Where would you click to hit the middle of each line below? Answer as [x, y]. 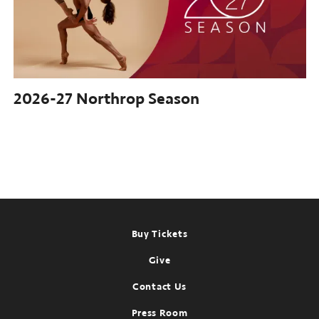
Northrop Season [137, 98]
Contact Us [159, 287]
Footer [42, 233]
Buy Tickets [159, 234]
